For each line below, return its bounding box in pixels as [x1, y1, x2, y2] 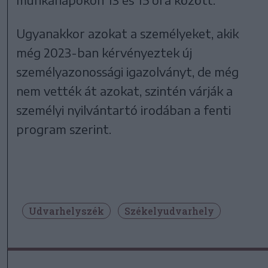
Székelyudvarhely [124, 204, 214, 217]
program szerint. [16, 121, 112, 136]
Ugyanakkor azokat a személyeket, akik [16, 25, 239, 41]
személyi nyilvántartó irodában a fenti [16, 102, 232, 117]
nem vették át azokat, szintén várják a [16, 83, 233, 98]
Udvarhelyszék [29, 204, 104, 217]
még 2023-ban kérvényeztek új [16, 44, 193, 60]
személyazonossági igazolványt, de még [16, 63, 239, 79]
